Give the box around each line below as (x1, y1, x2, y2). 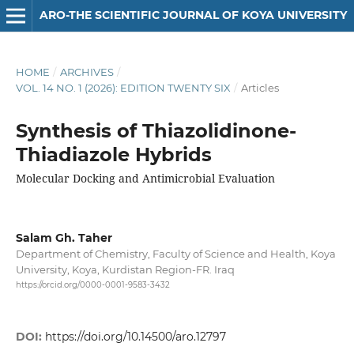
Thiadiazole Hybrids (15, 142, 212, 166)
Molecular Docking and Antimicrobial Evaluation (15, 170, 275, 186)
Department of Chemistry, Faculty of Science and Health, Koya (15, 247, 336, 260)
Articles (240, 81, 279, 94)
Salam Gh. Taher (15, 230, 112, 245)
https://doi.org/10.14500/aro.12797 (44, 330, 226, 345)
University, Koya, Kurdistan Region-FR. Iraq (15, 262, 235, 276)
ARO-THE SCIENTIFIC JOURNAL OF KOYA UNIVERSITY (39, 8, 347, 22)
